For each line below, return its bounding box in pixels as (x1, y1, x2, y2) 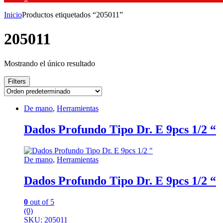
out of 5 (28, 197, 54, 206)
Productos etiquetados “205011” (22, 10, 123, 19)
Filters (8, 77, 26, 85)
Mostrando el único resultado (4, 59, 95, 68)
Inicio (4, 10, 22, 19)
